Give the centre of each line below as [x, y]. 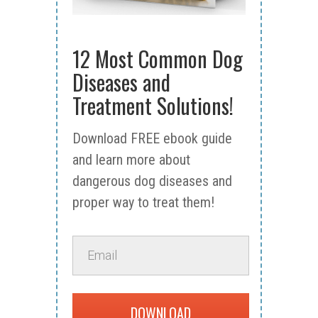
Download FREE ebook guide [152, 138]
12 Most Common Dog [158, 58]
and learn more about [131, 159]
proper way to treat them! [143, 202]
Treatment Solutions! [153, 105]
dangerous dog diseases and [152, 181]
